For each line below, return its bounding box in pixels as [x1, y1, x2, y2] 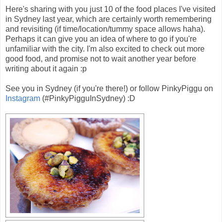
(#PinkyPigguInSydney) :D [40, 94, 135, 103]
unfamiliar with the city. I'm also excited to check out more [5, 44, 205, 53]
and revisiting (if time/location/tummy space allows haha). [5, 24, 205, 33]
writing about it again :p [5, 64, 87, 73]
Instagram [5, 94, 40, 103]
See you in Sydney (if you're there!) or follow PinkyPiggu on [5, 84, 213, 93]
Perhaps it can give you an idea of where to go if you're [5, 34, 197, 43]
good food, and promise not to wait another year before [5, 54, 196, 63]
